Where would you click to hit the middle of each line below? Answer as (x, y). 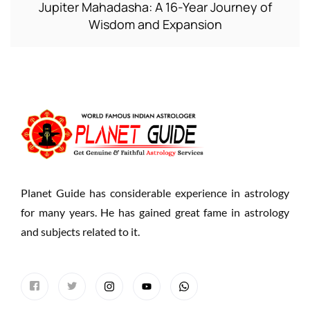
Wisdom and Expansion (155, 24)
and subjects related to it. (80, 231)
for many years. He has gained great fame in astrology (155, 212)
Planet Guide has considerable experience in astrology (155, 192)
